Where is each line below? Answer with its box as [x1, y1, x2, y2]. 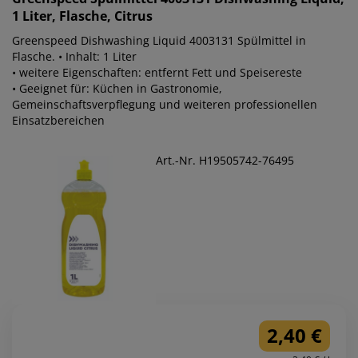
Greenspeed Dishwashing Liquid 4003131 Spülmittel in [12, 33, 306, 49]
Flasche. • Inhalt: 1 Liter [12, 49, 137, 65]
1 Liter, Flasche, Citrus [12, 7, 153, 26]
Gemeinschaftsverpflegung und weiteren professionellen [12, 97, 317, 113]
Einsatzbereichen [12, 113, 105, 129]
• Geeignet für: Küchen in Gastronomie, [12, 81, 222, 97]
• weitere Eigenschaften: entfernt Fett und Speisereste [12, 65, 302, 81]
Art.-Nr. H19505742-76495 [156, 153, 294, 169]
